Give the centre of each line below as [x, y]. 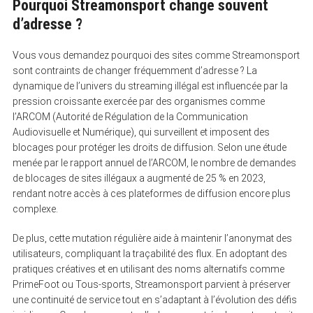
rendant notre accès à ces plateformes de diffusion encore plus [151, 193]
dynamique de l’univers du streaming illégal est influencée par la [150, 86]
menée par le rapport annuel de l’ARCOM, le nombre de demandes [154, 162]
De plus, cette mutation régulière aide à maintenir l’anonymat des [152, 238]
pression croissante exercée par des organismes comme [138, 101]
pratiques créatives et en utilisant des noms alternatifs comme [148, 269]
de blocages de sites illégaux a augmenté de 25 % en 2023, [139, 178]
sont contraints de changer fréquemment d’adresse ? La [134, 70]
